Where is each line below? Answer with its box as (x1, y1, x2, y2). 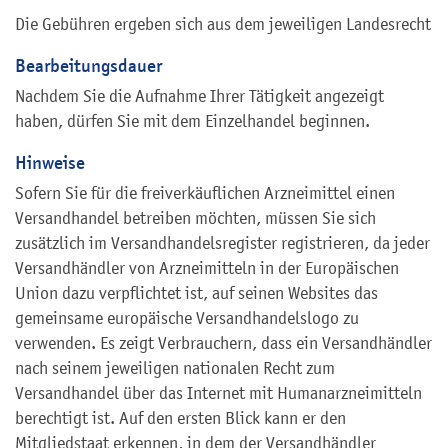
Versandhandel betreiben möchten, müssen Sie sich (15, 207, 376, 228)
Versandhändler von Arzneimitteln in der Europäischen (15, 257, 399, 278)
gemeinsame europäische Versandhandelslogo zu (15, 307, 359, 328)
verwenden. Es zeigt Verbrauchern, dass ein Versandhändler (15, 332, 432, 353)
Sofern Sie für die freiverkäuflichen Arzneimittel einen (15, 182, 395, 203)
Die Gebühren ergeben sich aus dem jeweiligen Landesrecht (15, 13, 431, 34)
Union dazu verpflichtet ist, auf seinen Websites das (15, 282, 378, 303)
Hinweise (15, 150, 85, 174)
